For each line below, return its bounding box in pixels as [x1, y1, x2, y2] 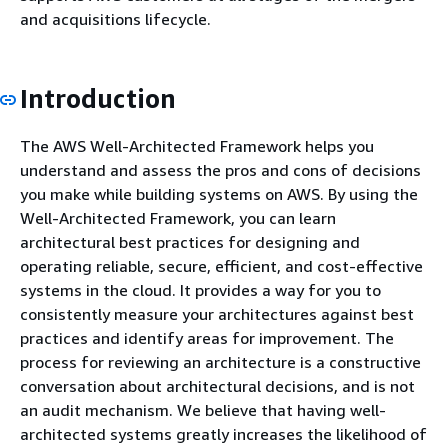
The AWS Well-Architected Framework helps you [20, 135, 374, 156]
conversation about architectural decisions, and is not [20, 375, 415, 396]
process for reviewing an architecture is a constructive [20, 351, 421, 372]
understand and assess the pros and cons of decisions [20, 159, 421, 180]
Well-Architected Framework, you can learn [20, 207, 336, 228]
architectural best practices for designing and [20, 231, 360, 252]
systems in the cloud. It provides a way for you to [20, 279, 381, 300]
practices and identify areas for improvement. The [20, 327, 394, 348]
